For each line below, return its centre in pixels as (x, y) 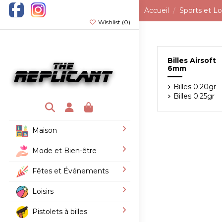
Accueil (156, 10)
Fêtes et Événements (70, 171)
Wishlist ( (110, 22)
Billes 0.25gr (194, 96)
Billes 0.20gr (195, 86)
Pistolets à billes (59, 211)
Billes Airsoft (192, 60)
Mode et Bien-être (64, 150)
